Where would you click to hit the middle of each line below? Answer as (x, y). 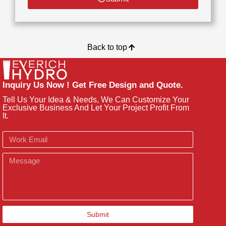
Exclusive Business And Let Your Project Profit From (96, 108)
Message (17, 158)
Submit (98, 214)
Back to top (107, 47)
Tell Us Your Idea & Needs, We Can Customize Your (96, 100)
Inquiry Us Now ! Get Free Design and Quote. (93, 85)
